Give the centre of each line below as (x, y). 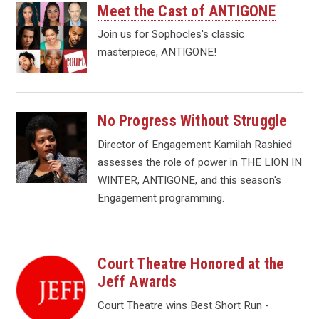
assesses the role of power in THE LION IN (200, 162)
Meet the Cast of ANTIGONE (187, 11)
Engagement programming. (161, 198)
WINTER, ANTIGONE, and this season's (190, 180)
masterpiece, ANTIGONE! (157, 52)
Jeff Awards (137, 282)
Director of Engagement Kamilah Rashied (195, 144)
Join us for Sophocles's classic (171, 35)
